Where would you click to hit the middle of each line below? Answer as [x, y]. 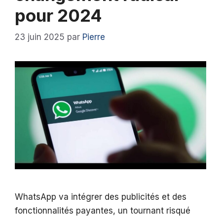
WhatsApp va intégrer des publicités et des [101, 197]
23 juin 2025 [40, 37]
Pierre [94, 37]
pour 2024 [58, 15]
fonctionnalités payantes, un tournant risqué [103, 210]
